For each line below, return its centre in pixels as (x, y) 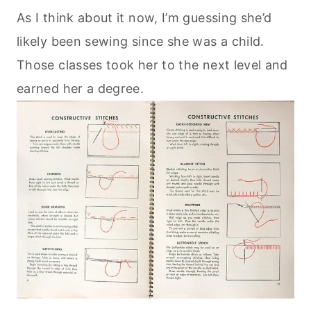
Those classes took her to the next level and (152, 65)
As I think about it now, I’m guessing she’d (144, 17)
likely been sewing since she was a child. (141, 41)
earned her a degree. (84, 88)
